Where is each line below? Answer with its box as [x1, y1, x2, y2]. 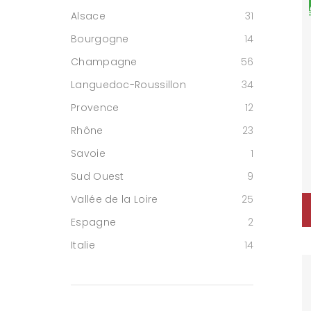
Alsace [71, 9, 106, 23]
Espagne [71, 215, 117, 229]
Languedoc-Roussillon [71, 78, 186, 92]
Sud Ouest [71, 169, 124, 183]
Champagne [71, 55, 137, 69]
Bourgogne [71, 32, 129, 46]
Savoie [71, 146, 106, 160]
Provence [71, 101, 119, 115]
